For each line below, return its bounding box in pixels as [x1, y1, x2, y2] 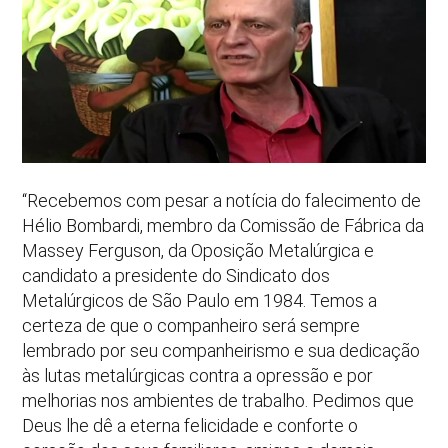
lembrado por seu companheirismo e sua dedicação [22, 339, 421, 361]
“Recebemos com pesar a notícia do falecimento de [22, 189, 422, 211]
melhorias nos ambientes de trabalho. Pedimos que [22, 389, 415, 411]
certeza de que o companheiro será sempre [22, 314, 361, 336]
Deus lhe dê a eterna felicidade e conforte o [22, 414, 359, 436]
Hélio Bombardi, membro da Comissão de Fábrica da [22, 214, 425, 236]
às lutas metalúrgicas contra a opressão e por [22, 364, 374, 386]
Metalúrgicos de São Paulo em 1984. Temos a [22, 289, 378, 311]
